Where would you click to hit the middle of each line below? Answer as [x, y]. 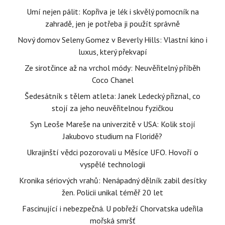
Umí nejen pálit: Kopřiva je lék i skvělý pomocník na [113, 12]
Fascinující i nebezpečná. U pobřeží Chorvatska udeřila [113, 208]
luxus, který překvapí [113, 52]
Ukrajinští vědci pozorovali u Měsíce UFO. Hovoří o [113, 152]
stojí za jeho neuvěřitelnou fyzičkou [113, 108]
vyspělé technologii [113, 164]
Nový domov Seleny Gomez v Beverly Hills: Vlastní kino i [113, 40]
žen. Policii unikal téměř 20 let [113, 192]
